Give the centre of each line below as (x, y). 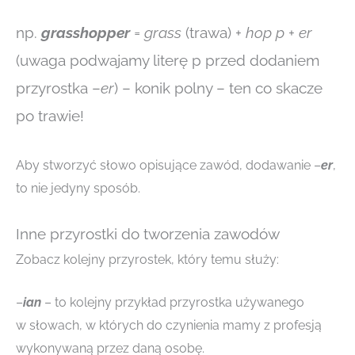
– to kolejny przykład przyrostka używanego (173, 303)
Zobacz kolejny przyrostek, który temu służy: (147, 259)
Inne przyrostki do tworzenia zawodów (148, 233)
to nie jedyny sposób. (78, 188)
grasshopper (86, 32)
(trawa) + (214, 32)
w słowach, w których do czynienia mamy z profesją (169, 326)
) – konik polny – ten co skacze (218, 88)
